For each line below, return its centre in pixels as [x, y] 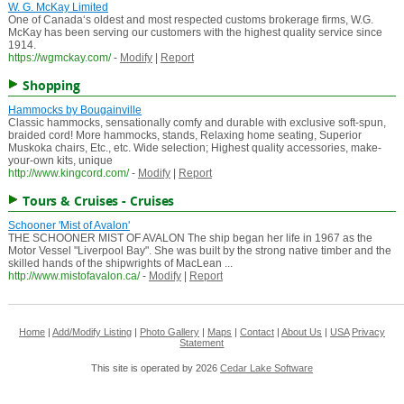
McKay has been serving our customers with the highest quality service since [195, 33]
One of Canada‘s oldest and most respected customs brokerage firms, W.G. [190, 20]
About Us [301, 332]
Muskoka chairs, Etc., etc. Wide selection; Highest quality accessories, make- [194, 148]
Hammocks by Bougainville [74, 110]
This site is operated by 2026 [155, 368]
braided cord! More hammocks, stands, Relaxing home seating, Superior [184, 136]
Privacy [368, 332]
